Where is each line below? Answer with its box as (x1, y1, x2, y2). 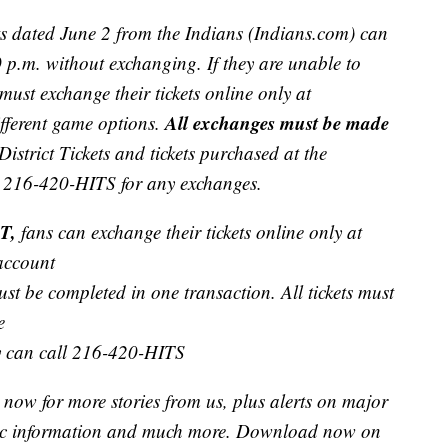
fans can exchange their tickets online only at (16, 219, 362, 245)
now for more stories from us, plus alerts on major (4, 388, 388, 414)
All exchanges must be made (165, 109, 389, 137)
